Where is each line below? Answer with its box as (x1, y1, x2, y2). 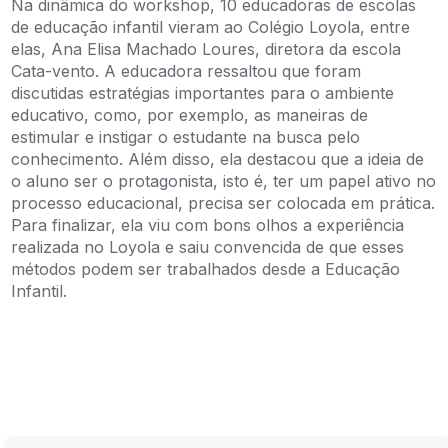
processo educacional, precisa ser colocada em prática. (11, 192, 436, 213)
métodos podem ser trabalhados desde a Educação (11, 258, 401, 279)
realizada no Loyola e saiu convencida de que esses (11, 236, 405, 257)
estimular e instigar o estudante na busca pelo (11, 126, 361, 147)
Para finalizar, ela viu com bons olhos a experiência (11, 214, 405, 235)
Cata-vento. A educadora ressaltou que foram (11, 60, 362, 81)
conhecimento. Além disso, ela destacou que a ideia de (11, 148, 425, 169)
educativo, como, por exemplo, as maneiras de (11, 104, 369, 125)
